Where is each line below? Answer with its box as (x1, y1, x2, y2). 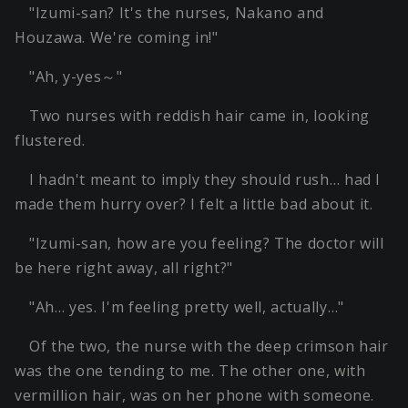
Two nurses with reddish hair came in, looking (29, 105, 370, 126)
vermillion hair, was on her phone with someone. (15, 384, 375, 405)
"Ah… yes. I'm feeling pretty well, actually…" (29, 296, 344, 317)
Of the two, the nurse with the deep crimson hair (29, 335, 389, 356)
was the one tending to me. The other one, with (15, 360, 366, 381)
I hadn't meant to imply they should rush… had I (29, 168, 382, 189)
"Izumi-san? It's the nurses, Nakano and (29, 2, 324, 23)
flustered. (15, 129, 86, 150)
